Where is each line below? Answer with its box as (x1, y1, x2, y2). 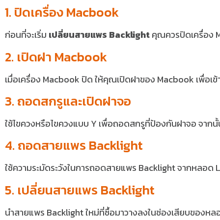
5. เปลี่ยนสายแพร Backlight (5, 180, 155, 199)
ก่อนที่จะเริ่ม (5, 28, 49, 42)
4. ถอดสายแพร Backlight (5, 136, 143, 155)
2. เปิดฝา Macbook (5, 47, 107, 66)
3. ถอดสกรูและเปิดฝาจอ (5, 91, 131, 110)
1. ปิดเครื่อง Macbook (5, 2, 119, 22)
